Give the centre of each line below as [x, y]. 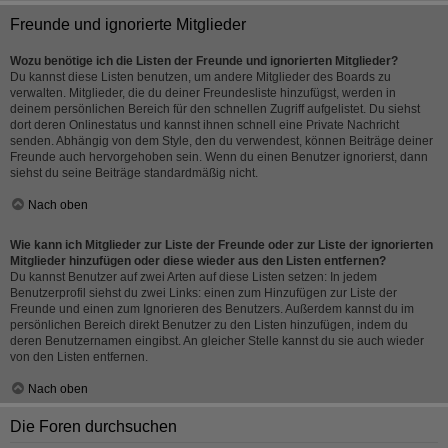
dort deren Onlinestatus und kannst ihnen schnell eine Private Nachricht [204, 125]
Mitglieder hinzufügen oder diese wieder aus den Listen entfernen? [198, 261]
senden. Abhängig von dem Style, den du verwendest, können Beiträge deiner [221, 141]
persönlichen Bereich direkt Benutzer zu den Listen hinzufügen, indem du [209, 325]
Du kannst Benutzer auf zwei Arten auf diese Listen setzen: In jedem [193, 277]
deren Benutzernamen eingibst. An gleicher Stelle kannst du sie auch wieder [217, 341]
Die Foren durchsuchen [93, 426]
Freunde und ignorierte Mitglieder [128, 24]
